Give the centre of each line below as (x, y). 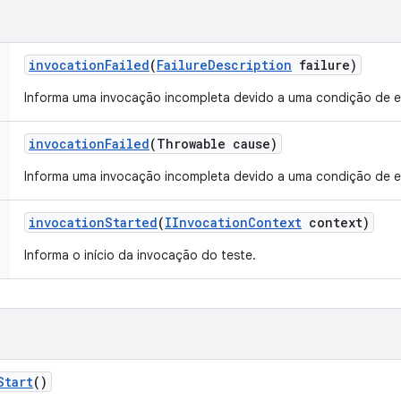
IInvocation (206, 222)
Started (131, 222)
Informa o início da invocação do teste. (140, 255)
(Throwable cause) (213, 144)
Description (250, 65)
